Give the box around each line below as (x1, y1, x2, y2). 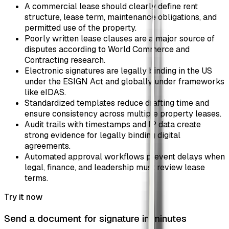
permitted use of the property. (25, 22, 136, 34)
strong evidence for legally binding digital (25, 130, 180, 141)
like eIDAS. (25, 87, 66, 98)
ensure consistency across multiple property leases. (25, 108, 221, 120)
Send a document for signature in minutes (4, 212, 187, 225)
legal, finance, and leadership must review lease (25, 162, 205, 173)
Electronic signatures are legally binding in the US (25, 65, 212, 77)
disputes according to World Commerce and (25, 44, 190, 55)
